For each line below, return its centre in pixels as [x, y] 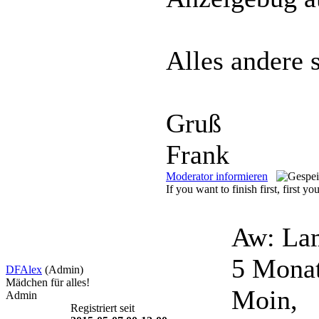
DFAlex [24, 270]
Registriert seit [102, 308]
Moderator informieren [217, 177]
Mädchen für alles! [48, 283]
